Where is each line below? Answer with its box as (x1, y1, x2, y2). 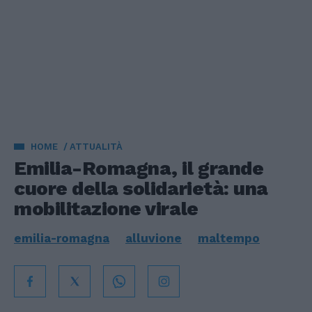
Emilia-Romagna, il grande (14, 157, 264, 180)
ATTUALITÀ (70, 141, 123, 152)
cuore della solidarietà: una (14, 177, 268, 200)
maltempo (198, 231, 260, 245)
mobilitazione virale (14, 197, 198, 220)
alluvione (125, 231, 182, 245)
